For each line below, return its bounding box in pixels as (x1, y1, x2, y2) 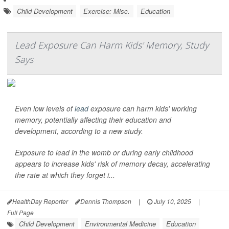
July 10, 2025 (152, 197, 191, 205)
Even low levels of (15, 103, 75, 113)
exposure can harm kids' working (88, 103, 197, 113)
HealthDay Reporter (12, 197, 68, 205)
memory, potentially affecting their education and (15, 114, 171, 125)
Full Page (7, 208, 34, 217)
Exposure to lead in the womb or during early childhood (15, 147, 193, 157)
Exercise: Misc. (83, 6, 130, 16)
